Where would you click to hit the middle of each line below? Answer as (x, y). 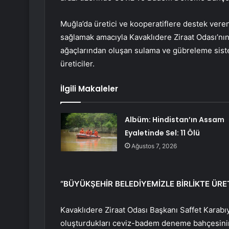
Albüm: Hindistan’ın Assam (174, 120)
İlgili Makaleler (89, 89)
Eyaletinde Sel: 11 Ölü (162, 133)
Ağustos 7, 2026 (154, 146)
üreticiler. (77, 64)
